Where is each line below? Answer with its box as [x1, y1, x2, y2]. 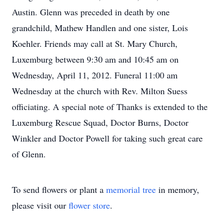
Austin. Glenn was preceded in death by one [12, 6, 170, 18]
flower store [69, 199, 110, 211]
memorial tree [106, 184, 156, 195]
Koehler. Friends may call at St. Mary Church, [12, 37, 178, 49]
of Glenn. [12, 148, 46, 160]
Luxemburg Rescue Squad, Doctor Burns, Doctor [12, 116, 188, 128]
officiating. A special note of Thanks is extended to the [12, 101, 208, 112]
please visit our [12, 199, 69, 211]
